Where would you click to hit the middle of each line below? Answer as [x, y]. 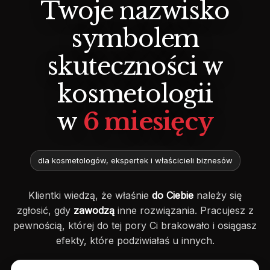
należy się [218, 195]
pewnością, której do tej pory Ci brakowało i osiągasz [135, 225]
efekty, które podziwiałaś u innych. [135, 240]
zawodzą [94, 210]
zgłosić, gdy [45, 210]
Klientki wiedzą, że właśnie [90, 195]
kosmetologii [135, 94]
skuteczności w [135, 66]
